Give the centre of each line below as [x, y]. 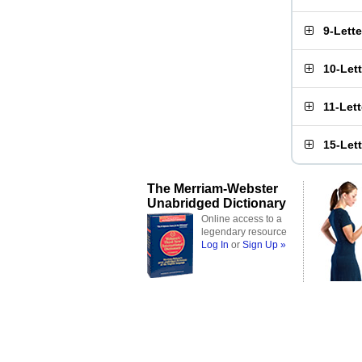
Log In [215, 245]
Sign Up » [264, 245]
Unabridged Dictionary [217, 203]
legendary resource [244, 232]
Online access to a [242, 219]
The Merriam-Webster [213, 188]
